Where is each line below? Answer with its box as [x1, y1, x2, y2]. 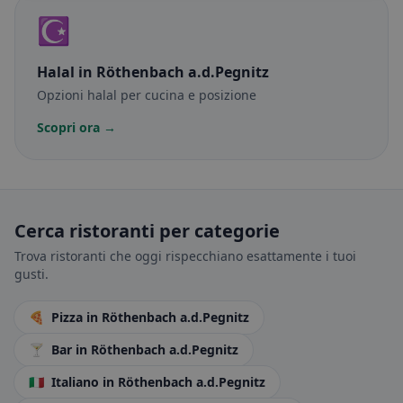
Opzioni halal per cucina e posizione [37, 86, 256, 103]
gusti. [14, 265, 49, 282]
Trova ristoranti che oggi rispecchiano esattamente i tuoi [14, 247, 356, 264]
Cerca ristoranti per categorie [14, 219, 280, 243]
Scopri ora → [37, 119, 116, 136]
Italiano [51, 373, 103, 390]
